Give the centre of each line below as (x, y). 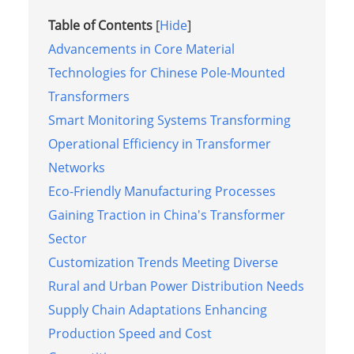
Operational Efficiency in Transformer (159, 143)
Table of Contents (100, 25)
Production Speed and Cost (130, 333)
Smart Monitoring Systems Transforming (169, 120)
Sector (67, 238)
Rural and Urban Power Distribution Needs (176, 286)
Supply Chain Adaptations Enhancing (157, 309)
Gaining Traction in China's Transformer (166, 215)
